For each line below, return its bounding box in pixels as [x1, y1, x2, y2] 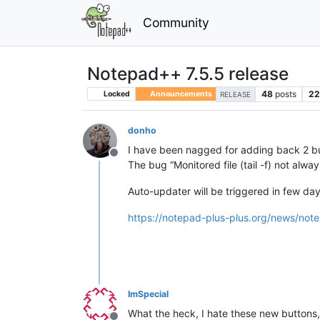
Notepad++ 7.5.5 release [87, 62, 289, 84]
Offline [113, 152, 149, 167]
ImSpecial [128, 288, 169, 299]
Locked [101, 89, 130, 99]
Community [142, 14, 209, 30]
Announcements [148, 89, 212, 99]
